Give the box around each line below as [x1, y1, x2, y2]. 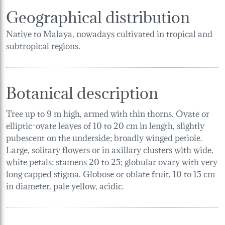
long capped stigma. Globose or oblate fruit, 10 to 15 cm [6, 166, 215, 180]
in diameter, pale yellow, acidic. [6, 178, 124, 192]
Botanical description [6, 78, 158, 103]
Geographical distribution [6, 3, 190, 28]
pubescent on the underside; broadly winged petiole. [6, 130, 202, 144]
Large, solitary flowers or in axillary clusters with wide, [6, 142, 213, 156]
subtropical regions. [6, 38, 80, 52]
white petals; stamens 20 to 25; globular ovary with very [6, 154, 217, 168]
